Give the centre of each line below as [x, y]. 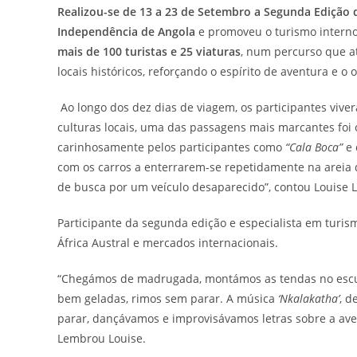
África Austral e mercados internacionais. [168, 243]
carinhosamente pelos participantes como [171, 147]
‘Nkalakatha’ [309, 299]
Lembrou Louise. [102, 339]
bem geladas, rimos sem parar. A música [168, 299]
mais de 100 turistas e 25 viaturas [149, 52]
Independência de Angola [126, 32]
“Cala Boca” [314, 147]
